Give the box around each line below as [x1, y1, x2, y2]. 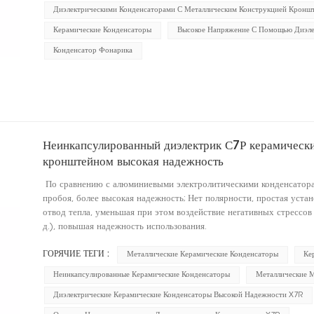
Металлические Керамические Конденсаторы [127, 250, 279, 259]
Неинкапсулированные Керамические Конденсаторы [53, 271, 231, 279]
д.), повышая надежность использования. [42, 222, 210, 231]
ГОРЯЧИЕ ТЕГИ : [42, 250, 109, 259]
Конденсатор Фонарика [53, 46, 133, 55]
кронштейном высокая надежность [42, 156, 224, 169]
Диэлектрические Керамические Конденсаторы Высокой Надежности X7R [53, 291, 303, 299]
